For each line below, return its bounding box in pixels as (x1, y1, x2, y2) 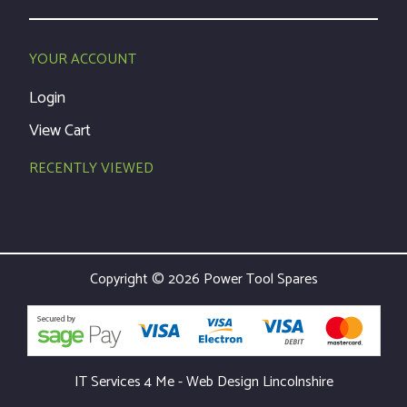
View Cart (29, 117, 91, 145)
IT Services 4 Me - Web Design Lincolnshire (74, 370, 333, 395)
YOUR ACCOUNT (29, 47, 136, 73)
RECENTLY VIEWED (29, 156, 154, 182)
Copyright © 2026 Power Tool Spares (89, 267, 318, 293)
